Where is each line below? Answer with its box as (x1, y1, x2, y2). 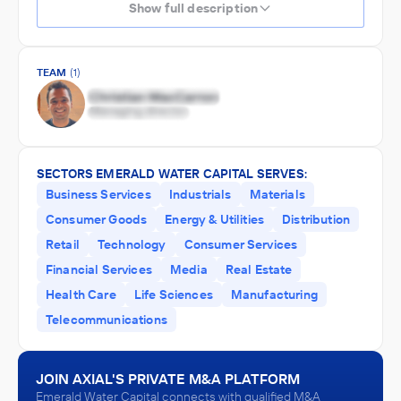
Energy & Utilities (165, 211, 265, 227)
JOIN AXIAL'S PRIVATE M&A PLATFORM (36, 370, 300, 388)
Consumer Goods (46, 211, 148, 227)
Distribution (282, 211, 351, 227)
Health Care (46, 286, 116, 303)
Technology (97, 236, 166, 252)
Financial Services (46, 261, 152, 277)
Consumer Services (183, 236, 298, 252)
